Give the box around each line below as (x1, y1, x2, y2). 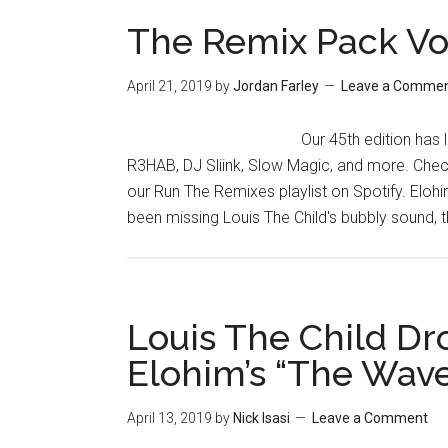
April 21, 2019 (127, 78, 212, 94)
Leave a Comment (312, 410, 428, 426)
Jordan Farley (233, 78, 319, 94)
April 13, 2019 (127, 410, 212, 426)
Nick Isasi (233, 410, 290, 426)
